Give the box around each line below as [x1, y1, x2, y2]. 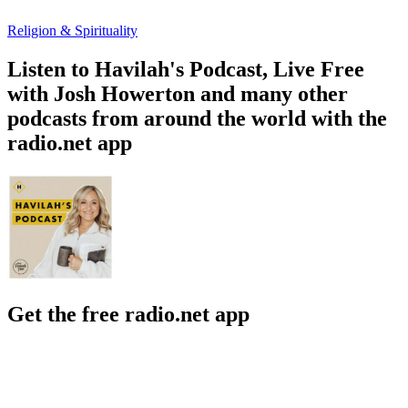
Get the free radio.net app [7, 301, 250, 326]
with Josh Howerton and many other [7, 81, 348, 106]
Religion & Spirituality [7, 22, 138, 38]
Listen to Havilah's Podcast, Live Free [7, 56, 364, 81]
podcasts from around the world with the [7, 106, 387, 130]
